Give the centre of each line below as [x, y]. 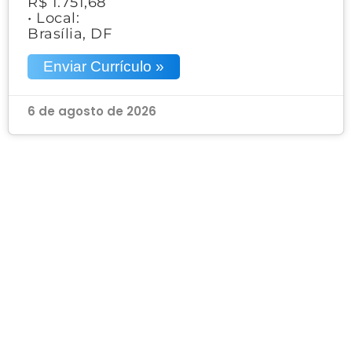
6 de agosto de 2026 [92, 111]
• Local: [53, 18]
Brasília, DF [70, 33]
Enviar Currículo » [104, 66]
